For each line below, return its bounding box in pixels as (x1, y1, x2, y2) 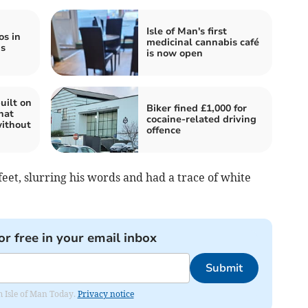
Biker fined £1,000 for (146, 102, 247, 115)
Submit (205, 261, 243, 276)
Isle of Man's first (146, 25, 227, 38)
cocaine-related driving (146, 113, 256, 126)
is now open (146, 47, 203, 60)
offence (146, 124, 181, 137)
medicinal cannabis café (146, 36, 259, 49)
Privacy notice (77, 289, 134, 300)
